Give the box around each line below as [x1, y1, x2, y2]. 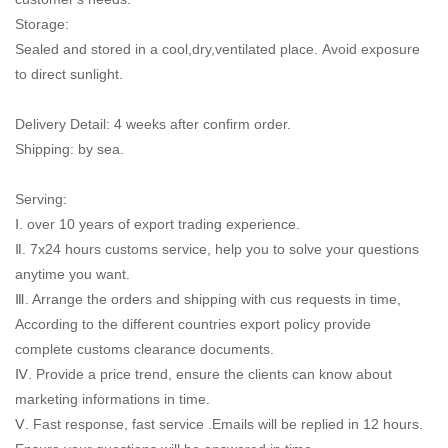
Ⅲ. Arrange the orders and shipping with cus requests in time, [15, 290, 401, 307]
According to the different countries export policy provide [15, 315, 371, 332]
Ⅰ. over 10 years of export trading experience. [15, 215, 300, 232]
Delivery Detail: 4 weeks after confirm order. [15, 115, 291, 132]
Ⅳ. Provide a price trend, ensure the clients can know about [15, 365, 392, 382]
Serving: [15, 190, 67, 207]
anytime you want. [15, 265, 130, 282]
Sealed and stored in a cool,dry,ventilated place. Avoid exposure [15, 40, 420, 57]
